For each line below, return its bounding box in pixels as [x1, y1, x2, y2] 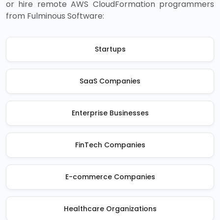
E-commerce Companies [65, 172, 155, 182]
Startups [94, 44, 126, 54]
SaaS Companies [80, 76, 140, 86]
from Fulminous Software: [6, 10, 104, 22]
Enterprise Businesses [71, 108, 149, 118]
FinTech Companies [75, 140, 145, 150]
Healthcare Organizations [63, 204, 157, 214]
